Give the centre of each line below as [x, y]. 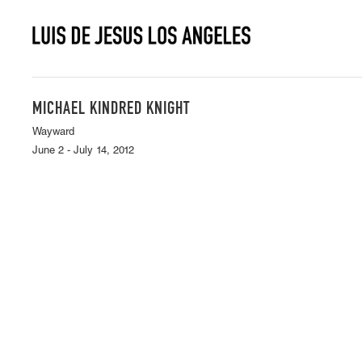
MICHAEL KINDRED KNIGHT [111, 110]
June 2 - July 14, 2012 [83, 152]
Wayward [53, 133]
